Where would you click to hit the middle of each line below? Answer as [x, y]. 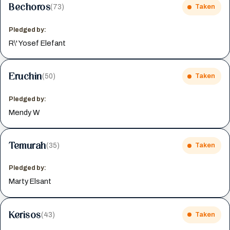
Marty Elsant [30, 181]
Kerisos [25, 214]
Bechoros [30, 7]
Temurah [27, 146]
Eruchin [25, 76]
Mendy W [25, 112]
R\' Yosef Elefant [37, 43]
